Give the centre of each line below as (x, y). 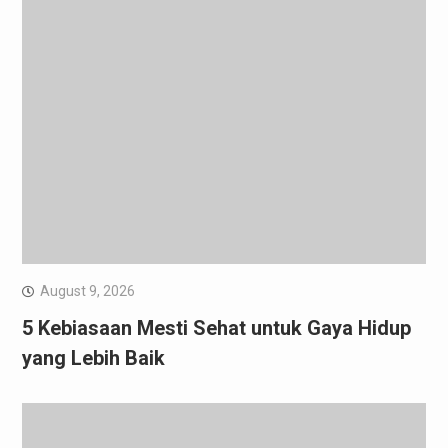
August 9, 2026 (87, 290)
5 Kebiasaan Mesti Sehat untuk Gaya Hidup (216, 327)
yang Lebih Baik (93, 357)
